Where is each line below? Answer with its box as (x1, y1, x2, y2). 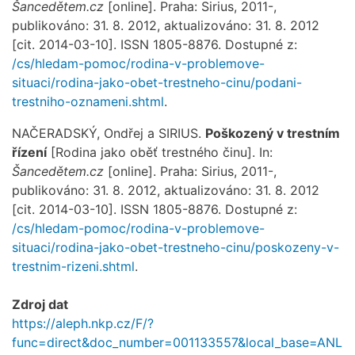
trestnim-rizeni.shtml (12, 258, 135, 274)
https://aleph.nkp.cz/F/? (12, 315, 154, 331)
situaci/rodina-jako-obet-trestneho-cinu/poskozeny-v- (12, 239, 339, 255)
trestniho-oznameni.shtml (12, 93, 164, 109)
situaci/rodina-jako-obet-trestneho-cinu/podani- (12, 74, 302, 90)
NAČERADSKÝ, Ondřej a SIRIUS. (12, 124, 205, 141)
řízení (12, 143, 47, 160)
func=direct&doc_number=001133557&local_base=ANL (12, 334, 342, 350)
